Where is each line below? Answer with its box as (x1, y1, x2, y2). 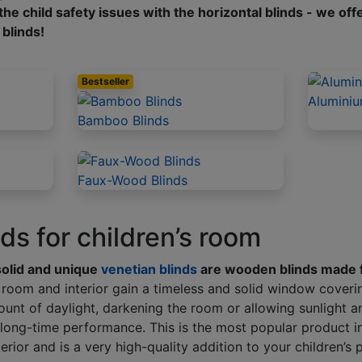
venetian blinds (100, 260, 197, 277)
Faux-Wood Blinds (78, 171, 188, 188)
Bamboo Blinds (78, 112, 170, 128)
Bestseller (82, 75, 130, 88)
